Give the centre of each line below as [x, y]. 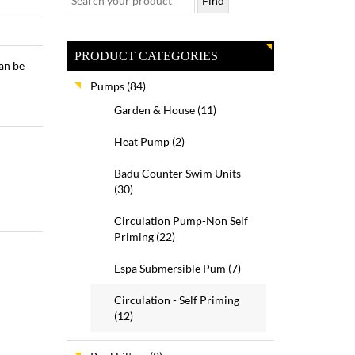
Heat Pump [141, 141]
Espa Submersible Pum [170, 268]
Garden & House [154, 110]
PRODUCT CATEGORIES [146, 56]
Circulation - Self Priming [176, 300]
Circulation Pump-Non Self [181, 221]
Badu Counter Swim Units [177, 173]
